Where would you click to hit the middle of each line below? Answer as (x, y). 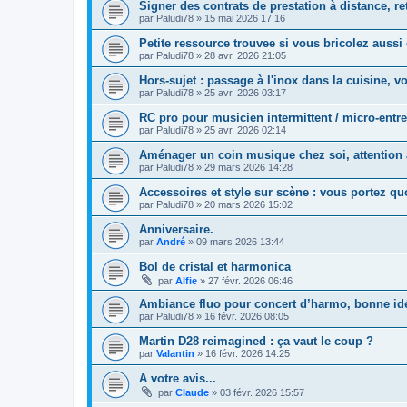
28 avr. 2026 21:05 (245, 55)
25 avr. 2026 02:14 (245, 129)
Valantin (175, 353)
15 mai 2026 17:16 (245, 18)
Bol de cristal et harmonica (215, 266)
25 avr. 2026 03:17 (245, 92)
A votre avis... (178, 378)
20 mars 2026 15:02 (248, 204)
